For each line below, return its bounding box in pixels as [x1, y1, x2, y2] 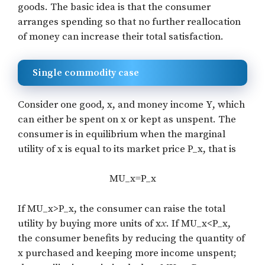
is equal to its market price [63, 142, 188, 156]
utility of [18, 142, 57, 156]
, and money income [112, 98, 206, 111]
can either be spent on [18, 112, 121, 126]
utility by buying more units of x [18, 216, 161, 230]
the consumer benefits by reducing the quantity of [18, 231, 245, 245]
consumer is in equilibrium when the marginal [18, 127, 225, 141]
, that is [203, 142, 236, 156]
